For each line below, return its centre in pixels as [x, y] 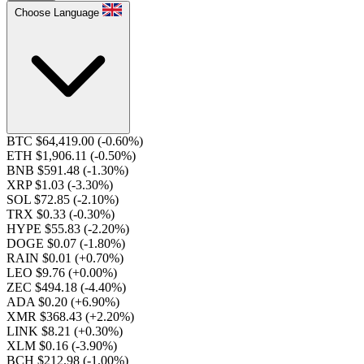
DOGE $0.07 [43, 243]
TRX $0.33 [38, 214]
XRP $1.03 [37, 185]
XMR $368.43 [46, 316]
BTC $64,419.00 [52, 141]
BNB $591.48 [45, 170]
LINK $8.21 [40, 331]
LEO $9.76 [37, 273]
